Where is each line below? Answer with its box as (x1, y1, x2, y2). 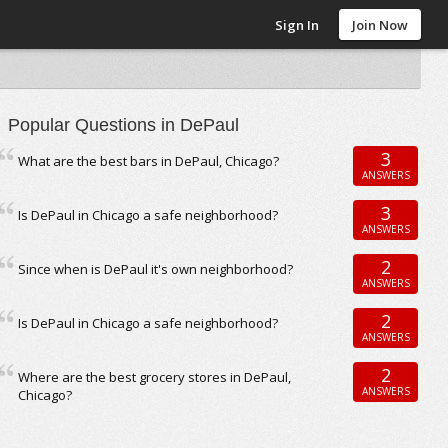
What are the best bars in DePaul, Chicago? (18, 152, 280, 170)
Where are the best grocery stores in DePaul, (18, 368, 292, 386)
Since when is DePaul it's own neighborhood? (18, 260, 294, 278)
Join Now (352, 16, 409, 34)
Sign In (275, 16, 320, 34)
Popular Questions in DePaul (8, 115, 240, 135)
